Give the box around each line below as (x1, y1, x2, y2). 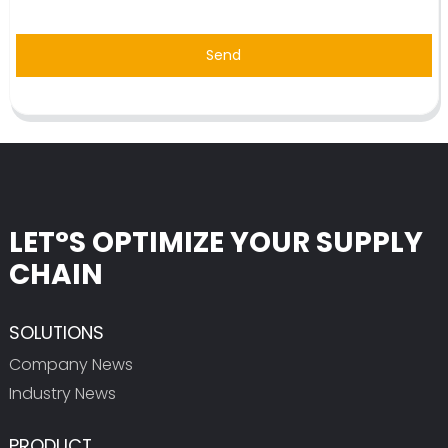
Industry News (8, 381, 116, 405)
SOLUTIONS (8, 319, 104, 345)
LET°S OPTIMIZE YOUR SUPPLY (8, 222, 423, 262)
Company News (8, 352, 133, 376)
